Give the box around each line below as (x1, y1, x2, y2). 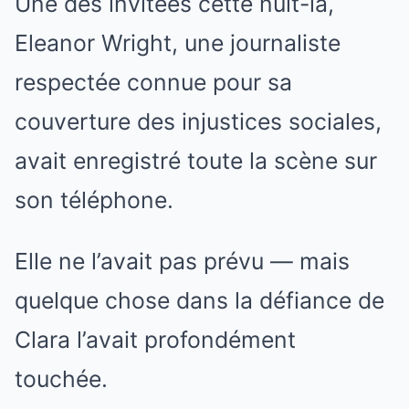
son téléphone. (15, 186, 173, 215)
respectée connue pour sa (15, 68, 292, 97)
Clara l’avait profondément (15, 326, 296, 354)
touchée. (15, 365, 108, 393)
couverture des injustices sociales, (15, 108, 382, 136)
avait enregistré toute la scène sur (15, 147, 377, 175)
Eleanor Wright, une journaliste (15, 29, 341, 58)
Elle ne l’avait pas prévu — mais (15, 247, 350, 276)
